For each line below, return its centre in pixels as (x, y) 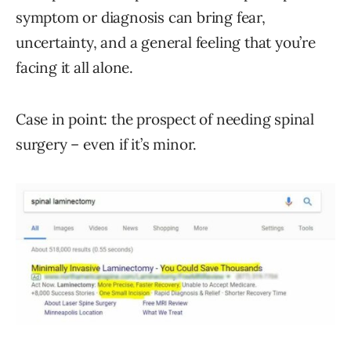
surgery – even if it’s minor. (107, 145)
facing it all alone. (75, 68)
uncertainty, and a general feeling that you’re (166, 43)
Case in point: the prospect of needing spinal (165, 119)
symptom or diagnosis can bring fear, (141, 18)
